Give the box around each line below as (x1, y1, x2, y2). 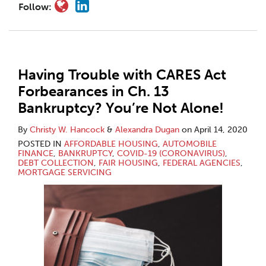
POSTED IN (18, 139, 64, 149)
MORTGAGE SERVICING (18, 167, 112, 178)
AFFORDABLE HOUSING (64, 139, 158, 149)
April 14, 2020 (194, 125, 248, 135)
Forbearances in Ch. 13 (18, 83, 169, 100)
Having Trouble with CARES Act (18, 66, 226, 83)
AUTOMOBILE (163, 139, 217, 149)
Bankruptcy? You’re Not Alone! (18, 99, 224, 116)
